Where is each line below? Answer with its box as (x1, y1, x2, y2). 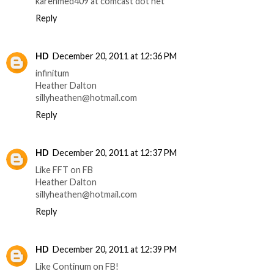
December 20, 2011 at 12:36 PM (53, 51, 177, 62)
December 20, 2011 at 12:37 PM (53, 147, 177, 158)
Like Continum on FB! (35, 261, 119, 272)
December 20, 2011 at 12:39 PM (53, 244, 177, 255)
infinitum (35, 68, 69, 79)
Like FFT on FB (35, 165, 93, 176)
